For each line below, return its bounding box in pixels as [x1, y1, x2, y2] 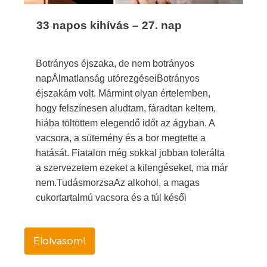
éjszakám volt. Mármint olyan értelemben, [36, 88, 210, 98]
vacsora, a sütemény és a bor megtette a [36, 133, 206, 143]
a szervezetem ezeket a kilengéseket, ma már [36, 163, 228, 173]
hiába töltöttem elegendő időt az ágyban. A [36, 118, 215, 128]
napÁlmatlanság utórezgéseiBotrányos [36, 73, 200, 83]
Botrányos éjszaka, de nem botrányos [36, 58, 194, 69]
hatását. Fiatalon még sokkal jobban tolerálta [36, 148, 225, 158]
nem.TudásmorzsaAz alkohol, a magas [36, 178, 200, 188]
